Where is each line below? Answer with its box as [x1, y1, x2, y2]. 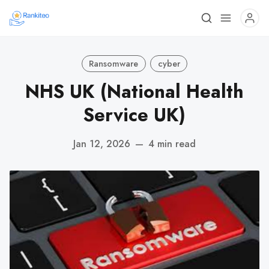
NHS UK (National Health [25, 78, 244, 105]
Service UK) [83, 101, 186, 128]
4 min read [148, 136, 196, 151]
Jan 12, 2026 [73, 136, 130, 151]
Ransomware [89, 57, 139, 70]
